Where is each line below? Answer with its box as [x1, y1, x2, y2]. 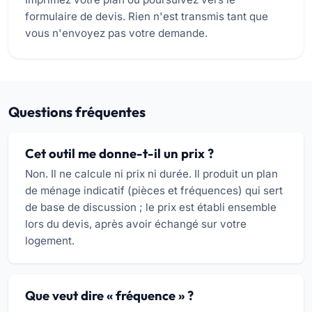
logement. [25, 234, 75, 248]
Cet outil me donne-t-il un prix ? [25, 145, 214, 162]
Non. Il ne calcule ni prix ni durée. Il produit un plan [25, 167, 278, 181]
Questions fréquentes [8, 102, 146, 120]
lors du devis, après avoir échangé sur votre [25, 217, 247, 231]
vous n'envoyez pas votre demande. [25, 26, 208, 40]
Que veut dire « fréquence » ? [25, 288, 194, 304]
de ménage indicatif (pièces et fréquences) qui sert [25, 184, 283, 198]
